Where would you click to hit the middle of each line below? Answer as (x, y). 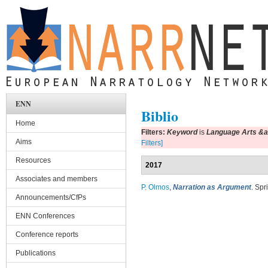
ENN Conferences (45, 216)
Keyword (182, 132)
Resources (33, 160)
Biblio (160, 116)
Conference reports (47, 234)
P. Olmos (155, 187)
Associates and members (57, 179)
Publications (36, 253)
